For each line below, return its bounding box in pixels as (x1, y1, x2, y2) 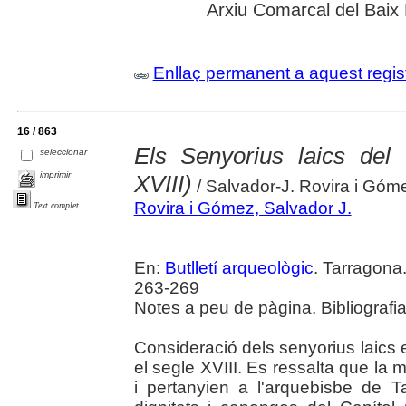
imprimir (40, 169, 72, 179)
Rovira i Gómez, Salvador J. (133, 198, 352, 217)
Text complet (34, 199, 79, 210)
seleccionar (40, 146, 88, 157)
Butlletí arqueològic (164, 257, 314, 277)
